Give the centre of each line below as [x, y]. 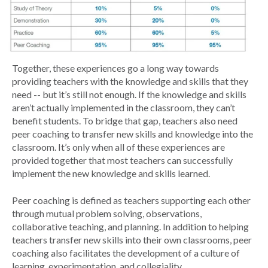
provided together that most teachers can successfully [122, 160]
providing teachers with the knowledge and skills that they [130, 81]
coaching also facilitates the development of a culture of [126, 252]
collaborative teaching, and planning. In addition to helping [130, 226]
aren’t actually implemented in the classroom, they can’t [124, 108]
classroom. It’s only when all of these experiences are [118, 147]
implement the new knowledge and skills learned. [111, 173]
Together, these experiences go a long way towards [115, 68]
